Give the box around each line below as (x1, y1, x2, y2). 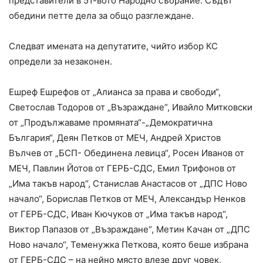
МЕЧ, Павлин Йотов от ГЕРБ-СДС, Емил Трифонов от (9, 162, 236, 174)
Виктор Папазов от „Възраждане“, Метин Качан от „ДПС (9, 223, 250, 235)
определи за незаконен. (9, 55, 112, 67)
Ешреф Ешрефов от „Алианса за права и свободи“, (9, 86, 221, 97)
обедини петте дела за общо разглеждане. (9, 9, 194, 21)
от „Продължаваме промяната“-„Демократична (9, 116, 213, 128)
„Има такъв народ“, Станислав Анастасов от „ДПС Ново (9, 177, 247, 189)
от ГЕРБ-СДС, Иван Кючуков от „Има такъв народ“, (9, 208, 228, 220)
